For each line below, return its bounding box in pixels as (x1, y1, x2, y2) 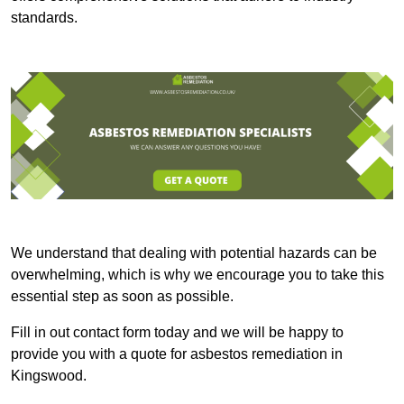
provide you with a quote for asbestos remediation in (11, 346, 343, 363)
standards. (11, 9, 78, 25)
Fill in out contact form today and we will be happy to (11, 325, 344, 341)
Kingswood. (11, 368, 87, 384)
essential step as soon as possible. (11, 289, 234, 305)
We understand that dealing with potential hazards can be (11, 245, 377, 262)
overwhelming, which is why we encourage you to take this (11, 267, 384, 283)
